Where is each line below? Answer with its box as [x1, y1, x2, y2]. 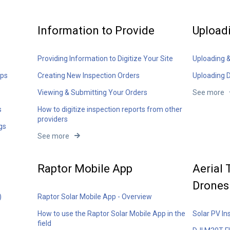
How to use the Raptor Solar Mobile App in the [37, 209, 186, 218]
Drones [192, 179, 229, 192]
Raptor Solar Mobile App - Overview [37, 193, 152, 201]
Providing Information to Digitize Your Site [37, 54, 174, 63]
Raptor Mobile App [37, 162, 133, 175]
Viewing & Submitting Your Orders [37, 88, 148, 97]
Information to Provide [37, 24, 155, 37]
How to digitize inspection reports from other [37, 105, 183, 113]
